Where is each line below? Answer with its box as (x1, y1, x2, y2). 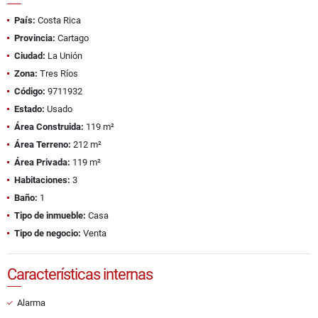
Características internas (7, 265, 153, 284)
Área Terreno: (14, 139, 71, 150)
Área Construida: (14, 121, 84, 133)
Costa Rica (35, 15, 81, 26)
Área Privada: (14, 157, 70, 168)
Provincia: (14, 33, 55, 44)
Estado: (14, 104, 45, 115)
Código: (14, 86, 45, 97)
